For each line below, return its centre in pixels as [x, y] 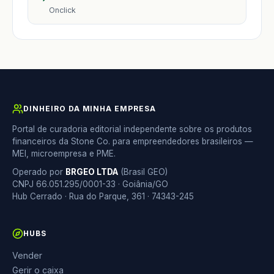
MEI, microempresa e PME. [64, 153]
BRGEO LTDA [92, 172]
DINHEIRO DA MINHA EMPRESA [90, 108]
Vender [27, 255]
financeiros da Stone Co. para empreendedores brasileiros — [133, 141]
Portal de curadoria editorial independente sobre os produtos [132, 129]
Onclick [62, 10]
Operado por [39, 172]
